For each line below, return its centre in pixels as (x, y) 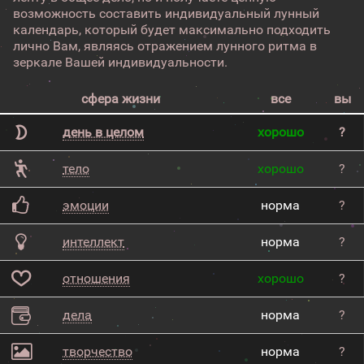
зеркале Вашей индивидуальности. (120, 62)
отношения (96, 278)
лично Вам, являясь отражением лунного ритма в (165, 46)
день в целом (103, 132)
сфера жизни (120, 99)
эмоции (86, 205)
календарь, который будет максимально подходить (172, 30)
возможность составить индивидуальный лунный (166, 13)
